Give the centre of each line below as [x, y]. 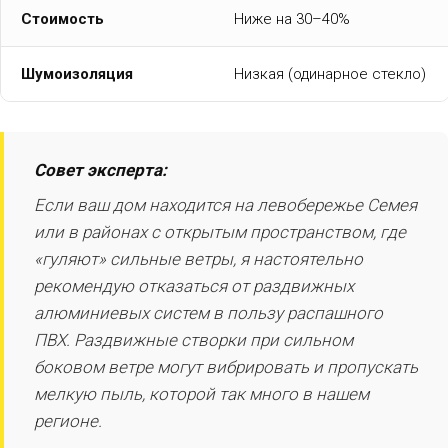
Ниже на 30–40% [292, 18]
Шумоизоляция [77, 73]
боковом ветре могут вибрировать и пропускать [226, 366]
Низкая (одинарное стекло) [330, 73]
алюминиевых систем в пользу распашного [208, 312]
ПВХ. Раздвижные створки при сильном [193, 339]
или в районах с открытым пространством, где [220, 231]
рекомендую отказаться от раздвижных [194, 285]
